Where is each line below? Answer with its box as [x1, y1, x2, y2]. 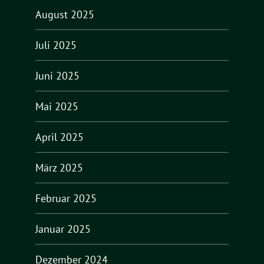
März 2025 [35, 160, 83, 174]
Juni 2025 [35, 68, 80, 82]
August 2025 [35, 7, 94, 21]
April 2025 [35, 130, 84, 144]
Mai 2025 [35, 99, 78, 113]
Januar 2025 [35, 222, 91, 236]
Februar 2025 [35, 191, 97, 205]
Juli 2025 [35, 38, 77, 52]
